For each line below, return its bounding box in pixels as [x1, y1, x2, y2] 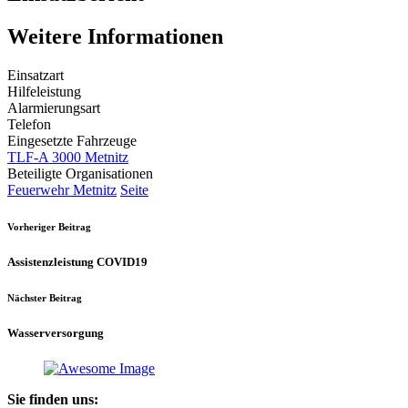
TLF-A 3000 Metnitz [7, 149, 128, 166]
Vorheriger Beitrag [7, 221, 91, 233]
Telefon [7, 117, 51, 133]
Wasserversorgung [7, 326, 104, 341]
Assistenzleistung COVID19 [7, 255, 148, 270]
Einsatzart [7, 67, 64, 84]
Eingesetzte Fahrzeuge [7, 133, 137, 149]
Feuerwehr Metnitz [7, 182, 117, 199]
